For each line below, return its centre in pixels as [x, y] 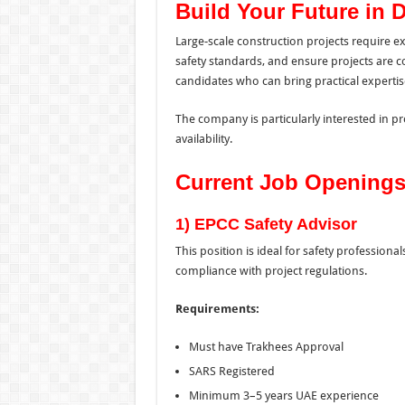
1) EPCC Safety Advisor [266, 224]
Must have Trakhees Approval [266, 346]
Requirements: [217, 308]
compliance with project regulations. [271, 270]
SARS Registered [231, 371]
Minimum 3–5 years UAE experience [283, 395]
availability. [203, 138]
